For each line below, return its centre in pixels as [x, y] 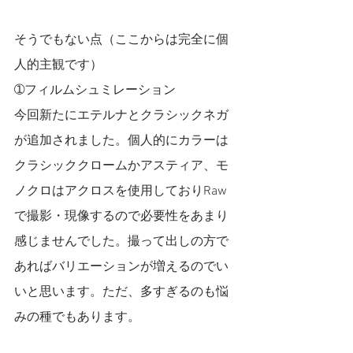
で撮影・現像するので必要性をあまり [121, 217]
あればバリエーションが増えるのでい [121, 267]
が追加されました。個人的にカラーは [121, 141]
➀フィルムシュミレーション [101, 91]
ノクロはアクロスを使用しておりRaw [121, 191]
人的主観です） [58, 65]
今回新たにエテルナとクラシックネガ [121, 116]
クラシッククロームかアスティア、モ [121, 166]
